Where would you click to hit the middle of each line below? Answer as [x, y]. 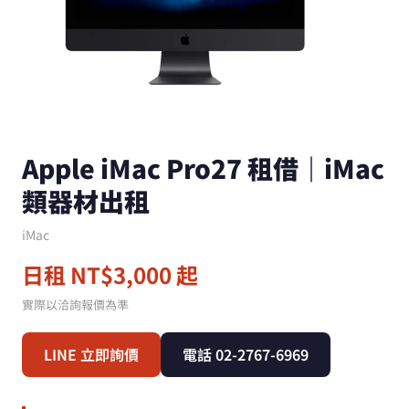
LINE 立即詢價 [91, 354]
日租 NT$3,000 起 [110, 274]
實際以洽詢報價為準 [75, 304]
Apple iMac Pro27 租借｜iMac [203, 168]
